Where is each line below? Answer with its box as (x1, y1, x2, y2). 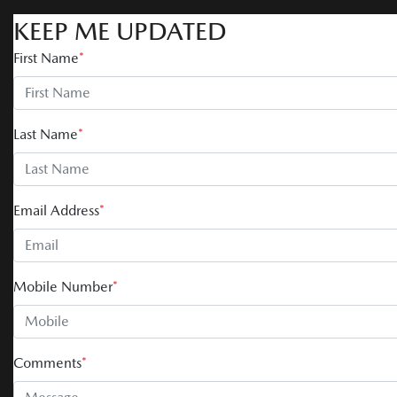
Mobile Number (13, 277, 113, 295)
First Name (13, 49, 79, 66)
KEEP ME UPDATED (13, 16, 227, 45)
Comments (13, 354, 82, 371)
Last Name (13, 125, 78, 143)
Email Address (13, 201, 99, 219)
